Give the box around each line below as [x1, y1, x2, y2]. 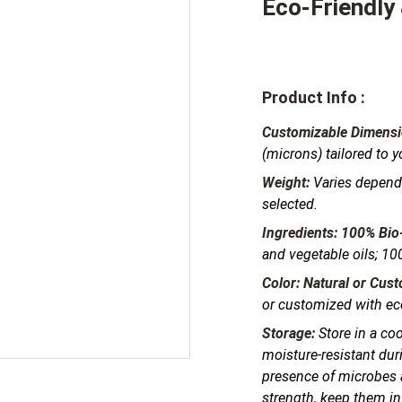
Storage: [262, 325, 315, 342]
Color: [262, 275, 300, 292]
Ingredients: [262, 224, 337, 241]
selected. [262, 196, 318, 213]
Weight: [262, 174, 310, 191]
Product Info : [262, 88, 365, 107]
